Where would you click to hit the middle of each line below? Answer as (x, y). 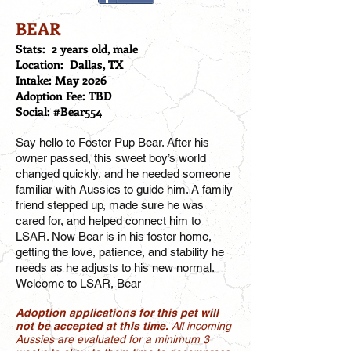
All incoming (201, 326)
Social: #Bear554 (59, 111)
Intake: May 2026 (61, 80)
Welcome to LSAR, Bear (78, 283)
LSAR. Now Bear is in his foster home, (114, 236)
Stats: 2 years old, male (77, 49)
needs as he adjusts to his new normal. (115, 268)
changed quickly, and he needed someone (123, 174)
